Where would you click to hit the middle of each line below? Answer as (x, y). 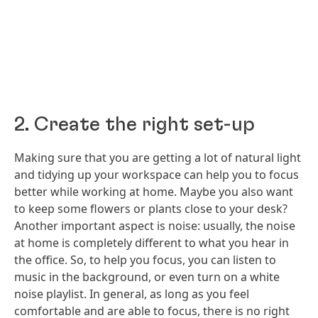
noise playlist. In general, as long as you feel (132, 294)
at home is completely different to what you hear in (152, 243)
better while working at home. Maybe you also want (154, 192)
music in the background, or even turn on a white (147, 277)
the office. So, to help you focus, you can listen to (145, 260)
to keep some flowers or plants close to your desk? (151, 209)
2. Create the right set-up (135, 125)
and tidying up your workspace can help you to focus (157, 175)
